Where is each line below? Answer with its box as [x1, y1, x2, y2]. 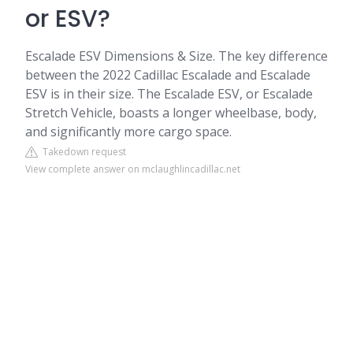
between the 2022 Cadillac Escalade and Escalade [25, 66, 310, 84]
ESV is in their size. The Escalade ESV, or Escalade [25, 85, 313, 102]
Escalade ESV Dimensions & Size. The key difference [25, 47, 328, 65]
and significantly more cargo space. [25, 123, 232, 140]
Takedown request [38, 145, 126, 158]
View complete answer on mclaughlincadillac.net [25, 162, 240, 176]
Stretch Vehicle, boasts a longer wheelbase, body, [25, 104, 317, 121]
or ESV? [25, 2, 110, 35]
